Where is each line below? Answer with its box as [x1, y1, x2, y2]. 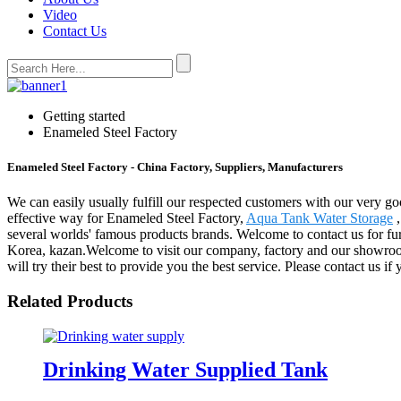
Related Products [7, 292, 132, 311]
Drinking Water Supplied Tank [43, 357, 328, 381]
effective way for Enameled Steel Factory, [7, 210, 246, 226]
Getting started [43, 108, 125, 124]
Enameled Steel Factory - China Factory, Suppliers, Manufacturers [7, 160, 343, 175]
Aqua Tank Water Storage [246, 210, 393, 226]
